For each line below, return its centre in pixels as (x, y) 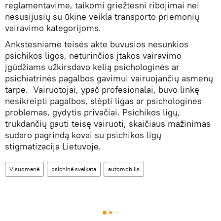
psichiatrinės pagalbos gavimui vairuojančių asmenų (109, 78)
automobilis (124, 169)
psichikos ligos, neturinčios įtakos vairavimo (93, 56)
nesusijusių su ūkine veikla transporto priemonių (102, 17)
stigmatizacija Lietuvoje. (53, 147)
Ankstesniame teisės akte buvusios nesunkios (97, 44)
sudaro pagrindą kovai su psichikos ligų (83, 135)
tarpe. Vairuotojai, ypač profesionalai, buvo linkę (102, 90)
